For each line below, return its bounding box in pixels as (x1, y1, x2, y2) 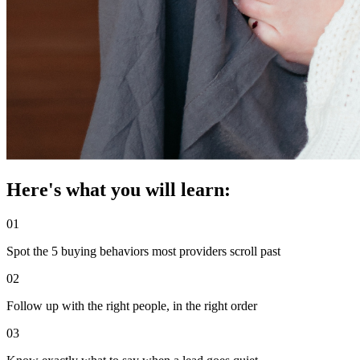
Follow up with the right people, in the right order (6, 298, 257, 313)
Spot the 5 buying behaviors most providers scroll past (6, 243, 280, 258)
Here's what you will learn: (6, 178, 231, 200)
